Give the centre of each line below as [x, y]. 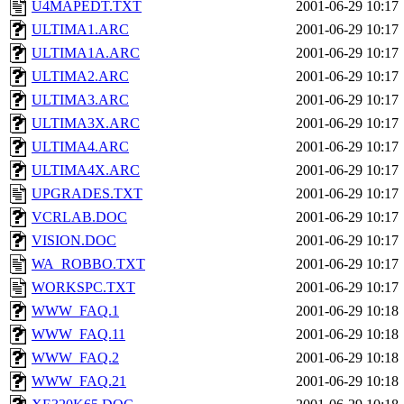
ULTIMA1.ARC [80, 29]
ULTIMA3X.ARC [86, 123]
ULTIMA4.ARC [80, 147]
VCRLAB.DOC [79, 217]
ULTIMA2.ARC [80, 76]
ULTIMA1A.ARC [86, 53]
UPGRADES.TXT [87, 193]
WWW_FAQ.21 [79, 381]
